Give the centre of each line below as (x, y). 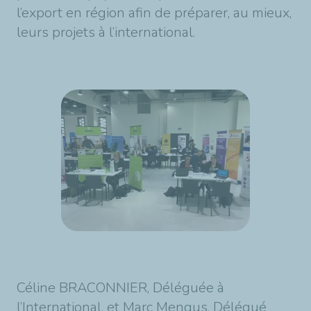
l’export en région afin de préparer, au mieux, (154, 13)
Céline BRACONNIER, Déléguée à (120, 288)
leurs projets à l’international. (106, 32)
